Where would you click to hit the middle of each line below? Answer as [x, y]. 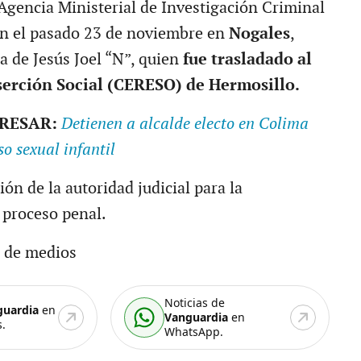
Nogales [259, 33]
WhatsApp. [194, 331]
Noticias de [195, 302]
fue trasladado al [247, 59]
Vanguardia [197, 317]
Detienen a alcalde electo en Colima [185, 124]
